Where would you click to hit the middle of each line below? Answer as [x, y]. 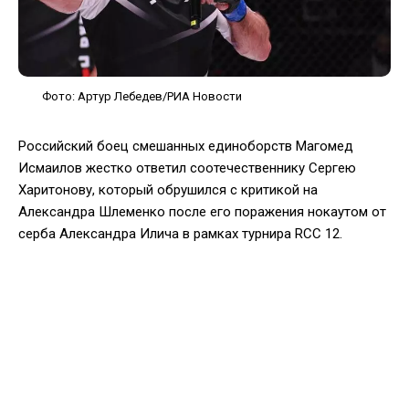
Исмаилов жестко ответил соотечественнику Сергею [187, 168]
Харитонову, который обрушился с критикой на [168, 189]
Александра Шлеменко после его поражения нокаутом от [202, 211]
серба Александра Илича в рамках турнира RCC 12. [180, 233]
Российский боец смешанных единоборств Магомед [186, 146]
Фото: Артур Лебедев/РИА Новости [142, 96]
